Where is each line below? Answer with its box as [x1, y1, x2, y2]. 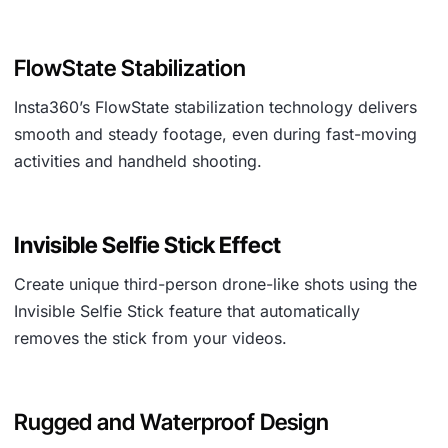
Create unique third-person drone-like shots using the [14, 274, 417, 294]
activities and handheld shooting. [14, 151, 262, 171]
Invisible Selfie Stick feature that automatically [14, 301, 360, 321]
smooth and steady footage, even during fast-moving [14, 124, 417, 144]
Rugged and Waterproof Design [14, 408, 329, 435]
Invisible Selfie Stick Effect [14, 231, 281, 258]
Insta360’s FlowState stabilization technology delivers [14, 97, 417, 117]
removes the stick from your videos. [14, 328, 287, 348]
